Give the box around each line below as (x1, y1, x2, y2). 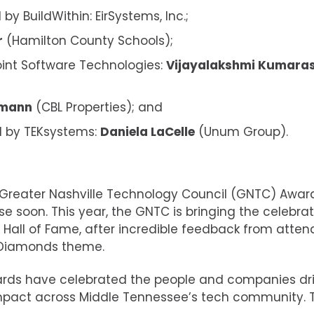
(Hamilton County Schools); (3, 32, 173, 49)
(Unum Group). (195, 123, 288, 140)
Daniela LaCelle (100, 123, 195, 140)
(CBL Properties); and (32, 98, 163, 116)
